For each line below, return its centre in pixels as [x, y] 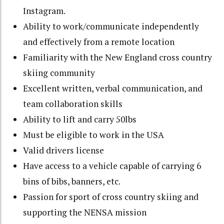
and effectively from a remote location [99, 42]
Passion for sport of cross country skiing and [111, 197]
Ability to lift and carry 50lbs [80, 119]
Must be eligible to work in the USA [94, 135]
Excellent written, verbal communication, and [113, 88]
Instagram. [44, 11]
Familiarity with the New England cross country [118, 57]
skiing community [59, 73]
